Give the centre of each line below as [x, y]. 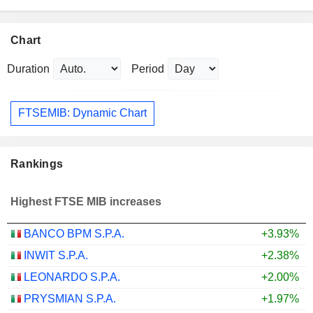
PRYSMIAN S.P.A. [70, 299]
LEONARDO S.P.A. [72, 277]
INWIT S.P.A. [56, 255]
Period [148, 68]
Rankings [37, 164]
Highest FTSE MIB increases [86, 202]
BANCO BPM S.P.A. [74, 234]
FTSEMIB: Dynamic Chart [82, 113]
